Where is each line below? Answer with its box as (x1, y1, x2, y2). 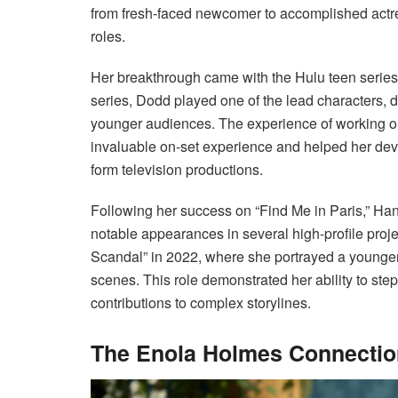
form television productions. (91, 158, 263, 179)
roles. (91, 25, 125, 46)
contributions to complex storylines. (91, 291, 311, 313)
